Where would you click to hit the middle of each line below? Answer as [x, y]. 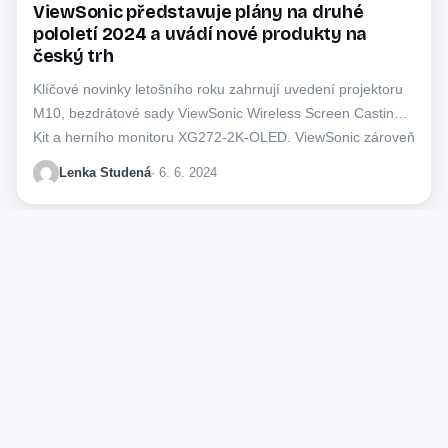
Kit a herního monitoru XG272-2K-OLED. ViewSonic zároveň [224, 136]
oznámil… [64, 160]
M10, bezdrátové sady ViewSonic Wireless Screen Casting [217, 112]
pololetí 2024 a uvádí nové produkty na [200, 34]
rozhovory [337, 354]
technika [276, 354]
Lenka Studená [105, 172]
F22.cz [90, 322]
